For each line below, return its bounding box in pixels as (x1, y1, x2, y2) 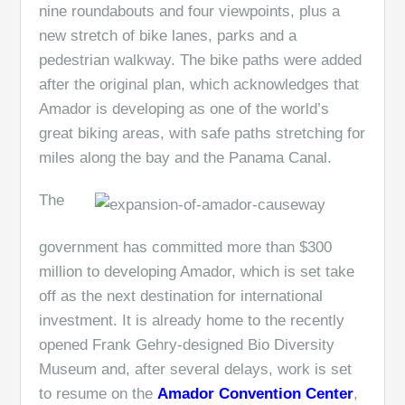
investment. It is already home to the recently (39, 312, 345, 329)
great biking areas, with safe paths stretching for (39, 125, 366, 142)
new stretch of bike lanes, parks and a (39, 27, 297, 44)
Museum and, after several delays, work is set (39, 361, 353, 378)
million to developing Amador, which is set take (39, 263, 355, 280)
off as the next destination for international (39, 287, 324, 305)
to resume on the (39, 385, 158, 402)
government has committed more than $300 (39, 239, 333, 256)
